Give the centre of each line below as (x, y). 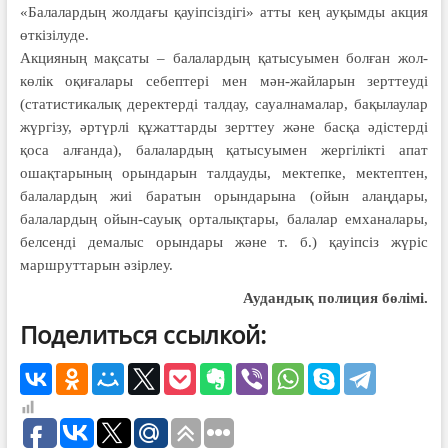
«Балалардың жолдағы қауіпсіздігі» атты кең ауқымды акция (224, 11)
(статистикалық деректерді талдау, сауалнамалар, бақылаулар (224, 103)
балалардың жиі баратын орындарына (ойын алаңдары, (224, 195)
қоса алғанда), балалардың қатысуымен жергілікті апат (224, 149)
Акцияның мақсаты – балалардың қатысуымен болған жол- (224, 57)
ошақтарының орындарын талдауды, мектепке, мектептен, (224, 172)
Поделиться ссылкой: (142, 334)
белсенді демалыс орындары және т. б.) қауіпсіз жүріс (224, 241)
